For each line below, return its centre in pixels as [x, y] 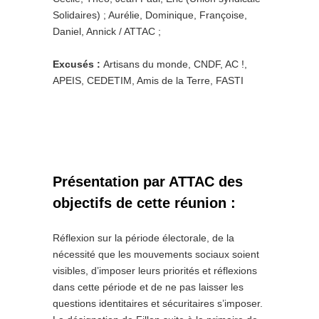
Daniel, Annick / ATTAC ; [107, 31]
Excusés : [78, 64]
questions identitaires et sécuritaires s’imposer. [158, 303]
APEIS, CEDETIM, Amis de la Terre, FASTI [148, 80]
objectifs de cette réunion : [144, 203]
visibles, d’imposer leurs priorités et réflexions [155, 271]
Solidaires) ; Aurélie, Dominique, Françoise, [150, 15]
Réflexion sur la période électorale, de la [143, 238]
